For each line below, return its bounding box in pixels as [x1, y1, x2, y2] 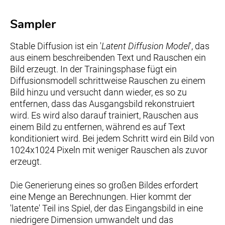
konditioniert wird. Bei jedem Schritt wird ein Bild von [10, 133, 214, 144]
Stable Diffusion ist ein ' [10, 40, 101, 51]
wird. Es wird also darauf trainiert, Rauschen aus [10, 109, 198, 121]
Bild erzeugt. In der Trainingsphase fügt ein [10, 63, 177, 74]
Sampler [10, 16, 56, 32]
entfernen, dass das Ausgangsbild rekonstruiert [10, 98, 195, 109]
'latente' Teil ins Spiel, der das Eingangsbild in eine [10, 202, 203, 213]
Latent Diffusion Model [101, 40, 190, 51]
